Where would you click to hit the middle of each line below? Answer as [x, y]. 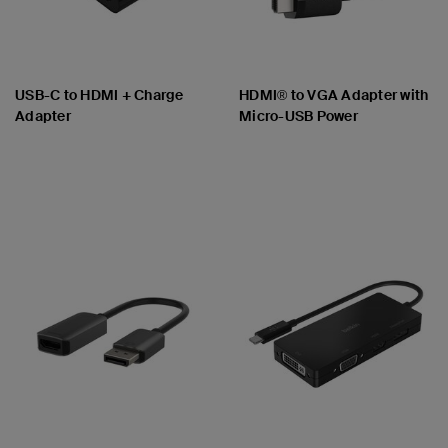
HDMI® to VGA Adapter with [334, 94]
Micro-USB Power [298, 115]
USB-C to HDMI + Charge [99, 94]
